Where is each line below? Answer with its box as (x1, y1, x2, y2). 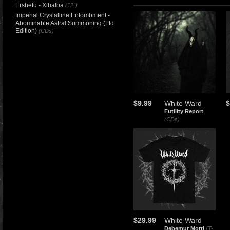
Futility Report (164, 108, 203, 114)
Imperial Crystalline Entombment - (15, 12, 110, 19)
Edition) (15, 27, 37, 34)
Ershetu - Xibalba (15, 2, 64, 9)
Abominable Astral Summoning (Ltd (15, 20, 114, 27)
